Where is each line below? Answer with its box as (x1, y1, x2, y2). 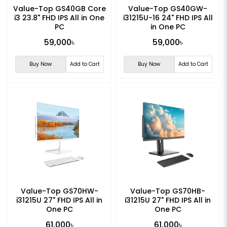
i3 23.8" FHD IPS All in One (14, 13, 104, 23)
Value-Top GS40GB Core (13, 4, 106, 14)
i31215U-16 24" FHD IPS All (123, 13, 213, 23)
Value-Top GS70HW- (20, 186, 98, 197)
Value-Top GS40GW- (128, 4, 207, 14)
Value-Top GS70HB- (130, 186, 205, 197)
